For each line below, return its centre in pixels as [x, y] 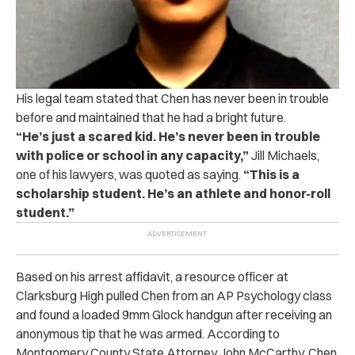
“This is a [270, 174]
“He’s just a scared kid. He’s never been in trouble [168, 136]
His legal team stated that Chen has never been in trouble [172, 98]
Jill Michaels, [285, 155]
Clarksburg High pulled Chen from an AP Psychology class [174, 295]
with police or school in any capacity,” [134, 155]
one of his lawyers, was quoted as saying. [128, 174]
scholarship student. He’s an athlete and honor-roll [173, 193]
